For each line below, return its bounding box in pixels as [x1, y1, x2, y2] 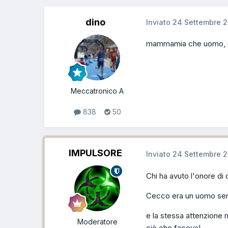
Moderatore [77, 217, 118, 226]
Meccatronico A [71, 86, 124, 95]
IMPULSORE [68, 148, 122, 159]
